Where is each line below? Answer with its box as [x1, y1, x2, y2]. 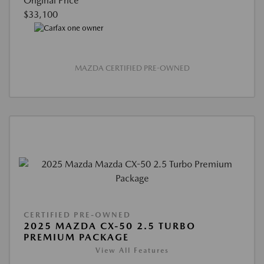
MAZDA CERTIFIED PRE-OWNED [74, 64, 190, 73]
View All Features [95, 246, 169, 255]
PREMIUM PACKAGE [24, 232, 129, 243]
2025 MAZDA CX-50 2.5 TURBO [24, 220, 196, 232]
